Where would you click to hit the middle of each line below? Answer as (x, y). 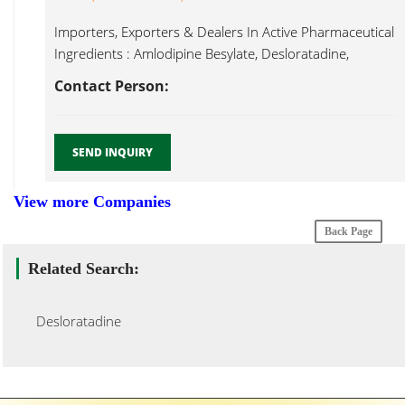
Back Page (348, 231)
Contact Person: (112, 86)
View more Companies (92, 202)
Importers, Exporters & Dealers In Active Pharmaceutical (224, 32)
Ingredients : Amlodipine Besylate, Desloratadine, (202, 53)
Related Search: (84, 268)
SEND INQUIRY (113, 152)
